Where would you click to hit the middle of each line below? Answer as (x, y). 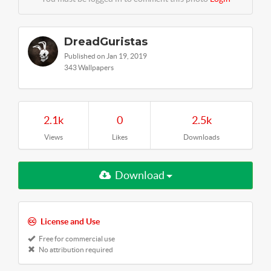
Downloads (201, 137)
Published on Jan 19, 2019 (106, 56)
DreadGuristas (106, 41)
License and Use (70, 221)
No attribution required (75, 249)
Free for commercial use (76, 238)
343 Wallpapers (89, 67)
